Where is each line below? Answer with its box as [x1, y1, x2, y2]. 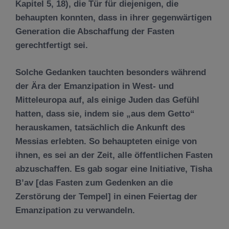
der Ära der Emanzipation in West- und [15, 81, 174, 91]
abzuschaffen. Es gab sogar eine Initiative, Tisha [15, 164, 212, 174]
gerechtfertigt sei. [15, 40, 88, 50]
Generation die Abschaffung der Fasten [15, 27, 174, 36]
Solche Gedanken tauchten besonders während [15, 67, 206, 77]
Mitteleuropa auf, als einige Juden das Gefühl [15, 95, 199, 105]
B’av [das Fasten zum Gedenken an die [15, 177, 173, 188]
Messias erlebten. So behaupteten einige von [15, 136, 197, 146]
